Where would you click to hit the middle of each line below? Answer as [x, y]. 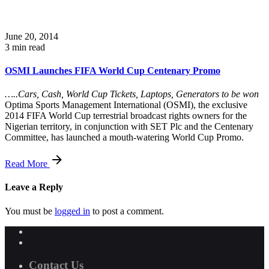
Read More [27, 164]
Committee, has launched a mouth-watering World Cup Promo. [124, 138]
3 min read [25, 47]
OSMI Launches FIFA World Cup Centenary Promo [113, 70]
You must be [30, 211]
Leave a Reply [34, 187]
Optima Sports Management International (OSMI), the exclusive [126, 105]
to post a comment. [127, 211]
